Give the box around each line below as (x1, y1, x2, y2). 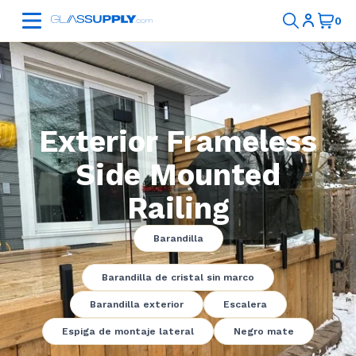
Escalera (222, 299, 267, 310)
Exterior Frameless (39, 124, 317, 159)
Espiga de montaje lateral (62, 326, 194, 337)
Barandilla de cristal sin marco (102, 272, 254, 283)
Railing (126, 191, 230, 226)
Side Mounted (75, 157, 281, 192)
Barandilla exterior (89, 299, 184, 310)
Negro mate (234, 326, 294, 337)
